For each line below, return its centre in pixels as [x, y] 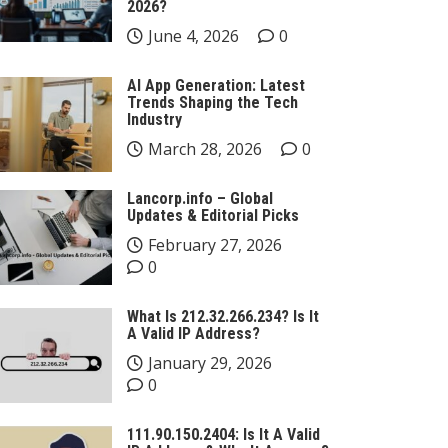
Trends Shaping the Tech [212, 102]
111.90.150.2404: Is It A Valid [223, 434]
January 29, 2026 [210, 363]
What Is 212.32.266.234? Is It [223, 316]
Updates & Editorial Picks [213, 215]
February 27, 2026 [215, 245]
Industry [154, 119]
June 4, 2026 [193, 36]
